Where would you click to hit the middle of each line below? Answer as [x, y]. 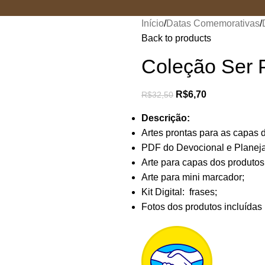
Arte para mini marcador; [193, 177]
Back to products [176, 38]
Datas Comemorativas [213, 23]
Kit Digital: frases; [179, 192]
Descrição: [166, 118]
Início [153, 23]
